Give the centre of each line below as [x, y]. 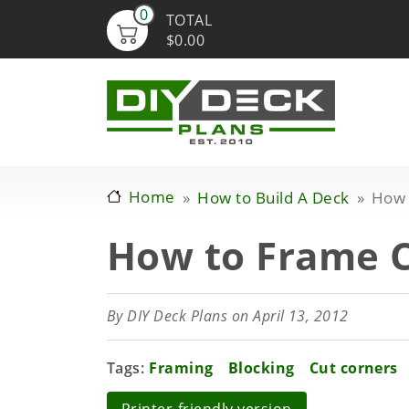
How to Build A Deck [273, 198]
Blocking [261, 368]
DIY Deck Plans [178, 316]
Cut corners [353, 368]
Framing [181, 368]
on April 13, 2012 [288, 316]
